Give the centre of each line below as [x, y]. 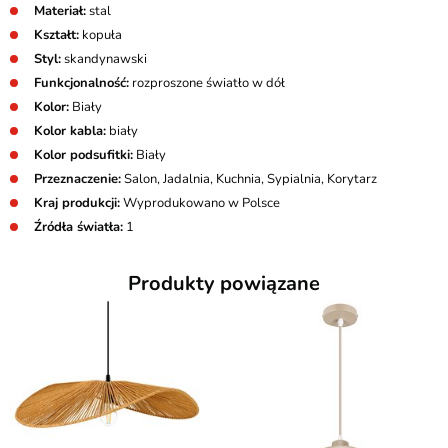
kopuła [100, 35]
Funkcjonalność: [81, 83]
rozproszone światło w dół [207, 83]
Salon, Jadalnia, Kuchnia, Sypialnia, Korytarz [249, 179]
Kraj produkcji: [77, 203]
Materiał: [60, 11]
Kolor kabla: [70, 131]
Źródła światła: [78, 227]
